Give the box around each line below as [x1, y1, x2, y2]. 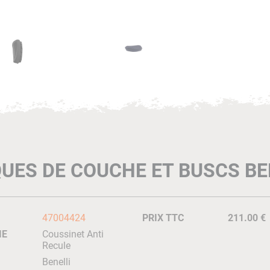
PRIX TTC [142, 212, 184, 224]
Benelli [42, 256, 71, 268]
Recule [42, 240, 71, 251]
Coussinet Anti [42, 228, 104, 240]
